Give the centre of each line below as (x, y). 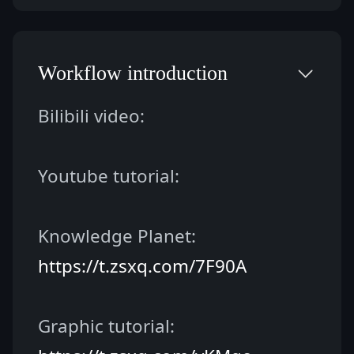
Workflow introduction (133, 73)
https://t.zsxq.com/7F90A (142, 265)
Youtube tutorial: (109, 175)
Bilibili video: (91, 115)
